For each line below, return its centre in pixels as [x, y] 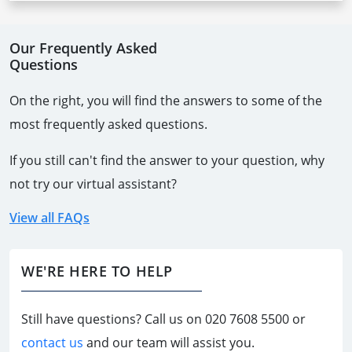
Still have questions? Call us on [113, 319]
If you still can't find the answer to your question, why [167, 161]
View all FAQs [49, 218]
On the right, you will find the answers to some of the [166, 101]
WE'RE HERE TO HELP [97, 271]
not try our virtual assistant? [93, 184]
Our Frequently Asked [83, 48]
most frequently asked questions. [108, 125]
